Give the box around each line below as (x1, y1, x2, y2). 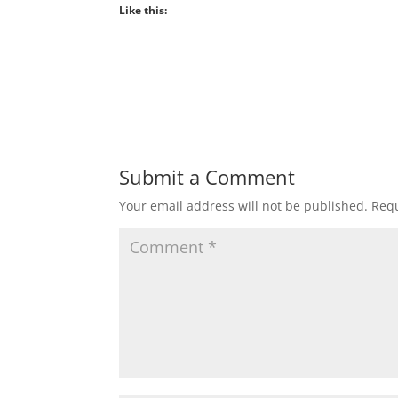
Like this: (119, 3, 168, 19)
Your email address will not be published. (119, 197, 369, 215)
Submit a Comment (119, 163, 296, 191)
